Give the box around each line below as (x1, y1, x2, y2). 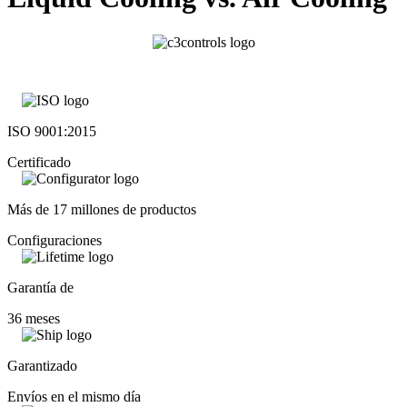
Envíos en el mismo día (7, 388, 141, 404)
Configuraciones (7, 232, 102, 248)
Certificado (7, 154, 71, 170)
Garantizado (7, 357, 77, 373)
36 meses (7, 310, 60, 326)
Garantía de (7, 279, 74, 295)
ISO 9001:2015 (7, 123, 96, 139)
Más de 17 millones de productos (7, 201, 196, 217)
